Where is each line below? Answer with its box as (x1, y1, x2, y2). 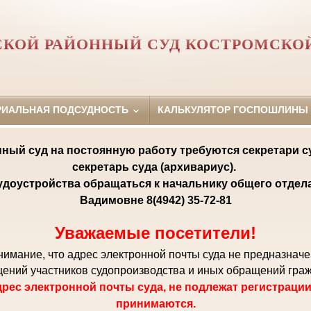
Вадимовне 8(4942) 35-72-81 (79, 194, 232, 206)
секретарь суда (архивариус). (72, 160, 239, 173)
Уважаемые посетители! (55, 224, 256, 243)
